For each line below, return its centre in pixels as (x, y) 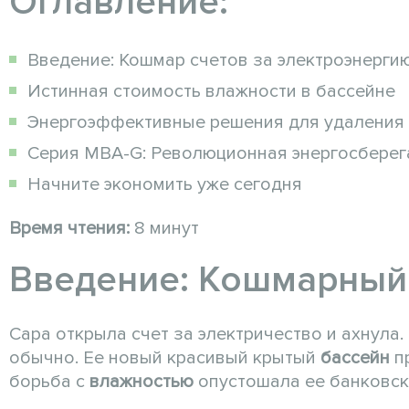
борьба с (49, 382)
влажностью (142, 382)
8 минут (164, 229)
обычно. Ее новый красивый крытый (165, 358)
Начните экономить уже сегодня (165, 185)
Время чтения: (69, 229)
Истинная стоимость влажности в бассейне (211, 92)
